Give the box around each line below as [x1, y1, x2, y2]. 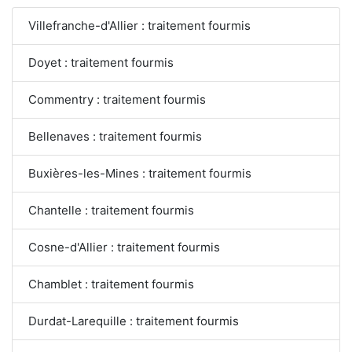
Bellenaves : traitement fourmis [28, 129, 202, 145]
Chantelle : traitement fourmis [28, 203, 194, 218]
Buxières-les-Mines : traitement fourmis [28, 166, 251, 181]
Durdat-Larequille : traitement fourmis [28, 313, 239, 329]
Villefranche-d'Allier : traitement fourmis [28, 18, 251, 34]
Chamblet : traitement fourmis [28, 277, 194, 292]
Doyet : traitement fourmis [28, 55, 174, 71]
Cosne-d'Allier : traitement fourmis [28, 240, 220, 255]
